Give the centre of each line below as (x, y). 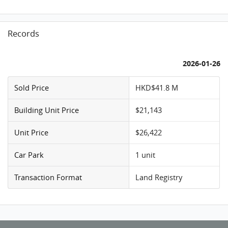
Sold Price (32, 87)
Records (24, 34)
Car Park (29, 154)
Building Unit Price (47, 110)
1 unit (146, 154)
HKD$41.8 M (157, 87)
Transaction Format (48, 177)
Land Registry (159, 177)
